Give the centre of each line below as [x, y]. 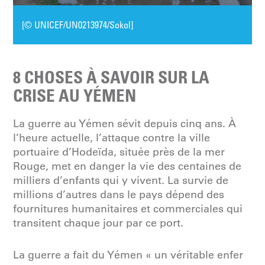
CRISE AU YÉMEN [75, 96]
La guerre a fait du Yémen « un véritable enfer [128, 255]
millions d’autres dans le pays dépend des [119, 195]
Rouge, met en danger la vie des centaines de [127, 167]
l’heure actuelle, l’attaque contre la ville [112, 138]
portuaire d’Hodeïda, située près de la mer [119, 152]
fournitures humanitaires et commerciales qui [128, 209]
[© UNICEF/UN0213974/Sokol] [78, 25]
